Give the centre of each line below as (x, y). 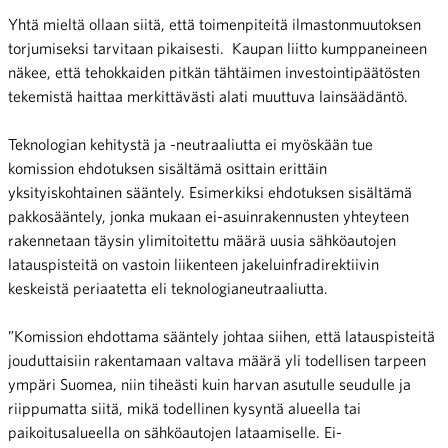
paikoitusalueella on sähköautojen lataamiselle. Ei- (175, 431)
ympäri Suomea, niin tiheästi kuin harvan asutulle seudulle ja (209, 383)
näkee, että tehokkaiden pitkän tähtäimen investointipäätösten (214, 71)
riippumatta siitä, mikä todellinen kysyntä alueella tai (184, 407)
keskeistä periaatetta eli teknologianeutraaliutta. (168, 287)
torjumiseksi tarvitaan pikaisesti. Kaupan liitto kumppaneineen (217, 47)
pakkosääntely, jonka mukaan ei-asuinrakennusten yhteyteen (208, 215)
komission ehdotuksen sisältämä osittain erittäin (167, 167)
